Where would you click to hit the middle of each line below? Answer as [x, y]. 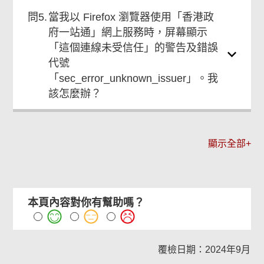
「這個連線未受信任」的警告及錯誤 [133, 48]
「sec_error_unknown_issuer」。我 [133, 78]
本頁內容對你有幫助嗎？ [86, 203]
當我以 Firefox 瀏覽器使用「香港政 [131, 17]
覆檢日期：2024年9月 [204, 250]
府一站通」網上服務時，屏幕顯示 [128, 32]
